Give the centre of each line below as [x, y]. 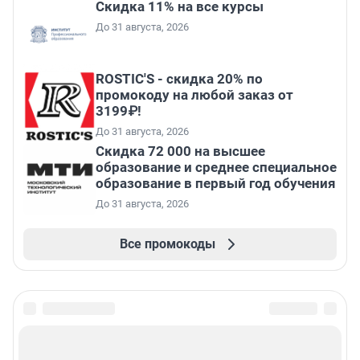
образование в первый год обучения [216, 184]
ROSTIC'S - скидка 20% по [179, 79]
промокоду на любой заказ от [194, 95]
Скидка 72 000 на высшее [180, 151]
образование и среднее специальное [216, 168]
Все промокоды [167, 244]
